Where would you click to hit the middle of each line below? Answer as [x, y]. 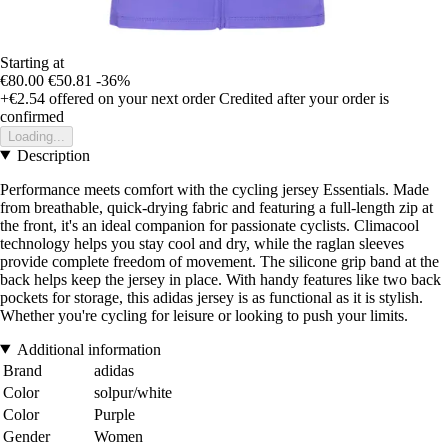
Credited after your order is [304, 98]
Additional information [88, 349]
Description [53, 155]
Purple [114, 414]
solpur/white [133, 392]
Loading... [36, 136]
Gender [26, 436]
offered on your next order [130, 98]
